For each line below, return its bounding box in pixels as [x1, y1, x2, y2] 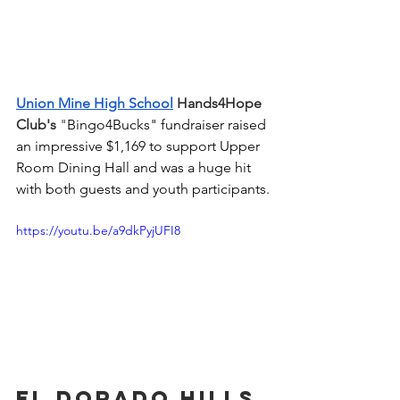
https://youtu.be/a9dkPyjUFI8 [16, 221, 180, 238]
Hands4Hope [173, 94, 265, 112]
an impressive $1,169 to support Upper [16, 137, 263, 154]
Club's [16, 115, 56, 133]
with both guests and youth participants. [16, 179, 270, 197]
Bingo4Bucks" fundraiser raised [67, 115, 270, 133]
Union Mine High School [16, 94, 173, 112]
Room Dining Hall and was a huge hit [16, 158, 254, 176]
